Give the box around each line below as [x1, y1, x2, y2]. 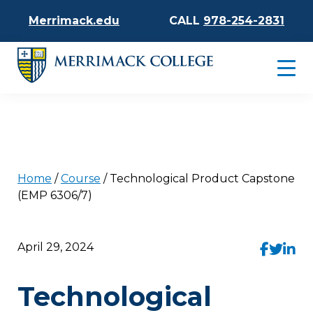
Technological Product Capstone [110, 172, 295, 186]
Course [61, 172, 101, 186]
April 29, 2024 [17, 240, 94, 254]
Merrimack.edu [29, 14, 119, 27]
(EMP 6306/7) [17, 189, 92, 203]
